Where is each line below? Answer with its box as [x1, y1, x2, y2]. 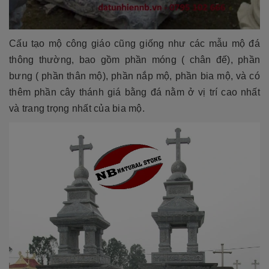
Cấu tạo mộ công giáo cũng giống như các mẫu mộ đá [9, 38, 260, 49]
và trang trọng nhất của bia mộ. [9, 103, 145, 114]
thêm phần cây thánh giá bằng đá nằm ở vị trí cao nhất [9, 87, 260, 98]
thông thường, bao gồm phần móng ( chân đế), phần [9, 55, 260, 65]
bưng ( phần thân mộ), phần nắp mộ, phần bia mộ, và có [9, 71, 260, 82]
